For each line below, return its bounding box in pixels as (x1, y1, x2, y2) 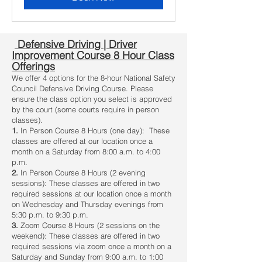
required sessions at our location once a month (12, 189, 171, 199)
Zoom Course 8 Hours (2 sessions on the (18, 220, 160, 230)
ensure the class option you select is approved (12, 94, 172, 104)
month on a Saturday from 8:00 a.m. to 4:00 (12, 147, 160, 157)
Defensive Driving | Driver (15, 37, 137, 51)
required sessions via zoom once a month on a (12, 242, 171, 251)
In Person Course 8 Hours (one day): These (18, 126, 170, 136)
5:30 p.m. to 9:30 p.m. (12, 210, 91, 220)
